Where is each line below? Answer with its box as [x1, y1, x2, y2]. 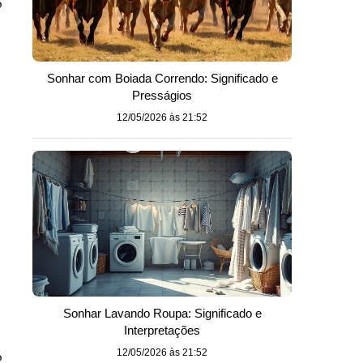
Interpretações [124, 323, 200, 337]
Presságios [132, 88, 192, 102]
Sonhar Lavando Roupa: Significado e [62, 306, 262, 320]
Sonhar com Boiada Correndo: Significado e [46, 71, 278, 85]
